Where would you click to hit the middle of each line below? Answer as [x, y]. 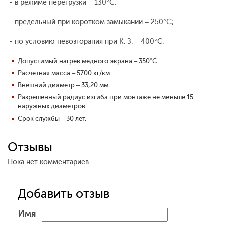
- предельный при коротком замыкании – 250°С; [91, 22]
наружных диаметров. [52, 106]
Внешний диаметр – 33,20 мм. [64, 85]
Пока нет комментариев [48, 162]
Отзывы [30, 147]
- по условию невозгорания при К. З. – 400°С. [86, 42]
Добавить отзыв [64, 194]
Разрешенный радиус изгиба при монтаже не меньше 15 [105, 97]
